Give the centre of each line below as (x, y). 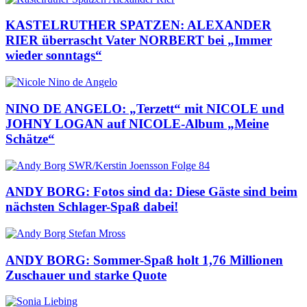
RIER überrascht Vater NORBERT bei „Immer (139, 40)
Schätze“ (30, 138)
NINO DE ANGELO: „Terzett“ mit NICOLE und (145, 108)
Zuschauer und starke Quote (86, 275)
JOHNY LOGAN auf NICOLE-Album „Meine (137, 123)
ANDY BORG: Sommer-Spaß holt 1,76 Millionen (144, 260)
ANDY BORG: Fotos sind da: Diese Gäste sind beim (151, 192)
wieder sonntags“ (54, 56)
